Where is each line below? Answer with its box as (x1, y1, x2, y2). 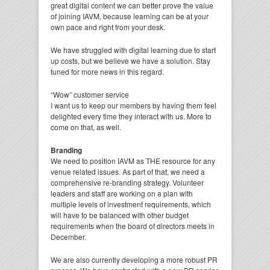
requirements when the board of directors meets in (51, 221, 215, 231)
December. (51, 231, 86, 242)
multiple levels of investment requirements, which (51, 199, 211, 209)
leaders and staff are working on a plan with (51, 188, 193, 198)
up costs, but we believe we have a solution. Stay (51, 55, 210, 66)
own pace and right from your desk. (51, 22, 165, 32)
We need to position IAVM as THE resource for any (51, 155, 215, 166)
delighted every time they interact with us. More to (51, 111, 212, 121)
